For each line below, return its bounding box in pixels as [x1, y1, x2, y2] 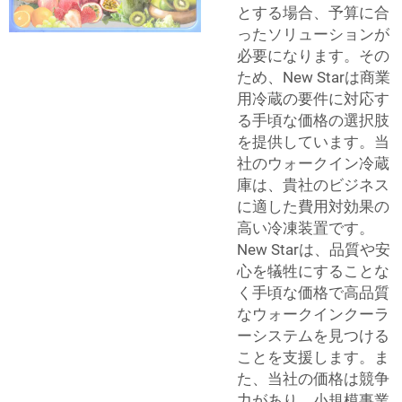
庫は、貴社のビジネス [237, 175, 389, 194]
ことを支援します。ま [237, 347, 389, 366]
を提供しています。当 [237, 132, 389, 151]
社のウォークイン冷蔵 [237, 153, 389, 172]
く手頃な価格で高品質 [237, 283, 389, 301]
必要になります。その [237, 46, 389, 65]
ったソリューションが [237, 24, 389, 43]
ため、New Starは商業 [237, 67, 390, 86]
